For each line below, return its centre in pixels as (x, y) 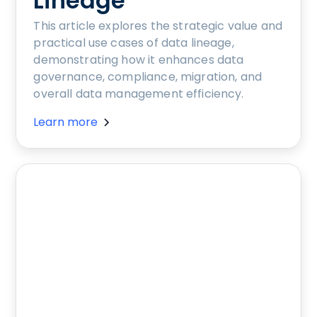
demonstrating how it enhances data (139, 60)
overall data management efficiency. (139, 94)
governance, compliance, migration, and (148, 77)
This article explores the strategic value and (158, 26)
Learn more (66, 122)
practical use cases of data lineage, (134, 43)
